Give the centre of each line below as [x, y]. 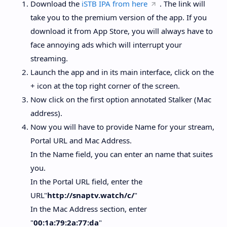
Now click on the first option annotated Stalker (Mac [121, 100]
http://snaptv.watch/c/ [91, 195]
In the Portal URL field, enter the [86, 182]
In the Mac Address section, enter [89, 209]
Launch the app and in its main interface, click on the [122, 72]
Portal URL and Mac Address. [81, 141]
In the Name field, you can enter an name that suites [122, 154]
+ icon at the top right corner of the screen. [105, 86]
